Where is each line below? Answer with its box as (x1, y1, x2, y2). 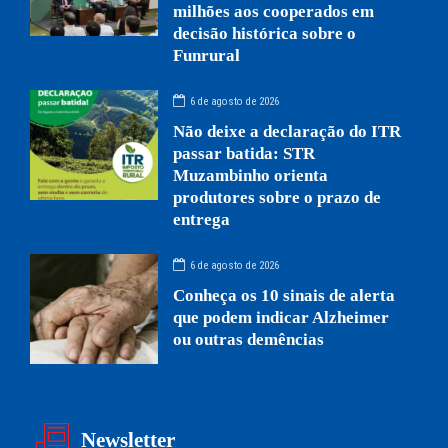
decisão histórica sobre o (173, 23, 357, 43)
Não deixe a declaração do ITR (173, 121, 402, 141)
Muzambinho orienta (173, 165, 329, 185)
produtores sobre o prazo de (173, 187, 382, 207)
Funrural (173, 45, 241, 65)
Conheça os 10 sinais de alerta (173, 285, 396, 305)
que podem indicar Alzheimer (173, 307, 390, 327)
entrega (173, 209, 231, 229)
